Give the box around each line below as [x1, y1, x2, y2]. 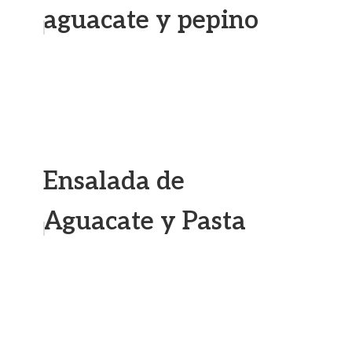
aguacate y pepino [43, 5, 258, 35]
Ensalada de [43, 167, 185, 196]
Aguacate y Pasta [43, 207, 246, 236]
